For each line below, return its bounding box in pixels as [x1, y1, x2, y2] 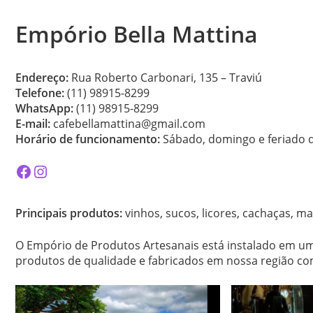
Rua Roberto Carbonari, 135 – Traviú [71, 70, 262, 85]
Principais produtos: [15, 205, 122, 221]
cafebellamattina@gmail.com [50, 116, 205, 131]
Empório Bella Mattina [15, 19, 258, 49]
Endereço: [15, 70, 71, 85]
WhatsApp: [15, 101, 73, 116]
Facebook [15, 159, 89, 182]
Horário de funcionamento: [15, 131, 160, 147]
